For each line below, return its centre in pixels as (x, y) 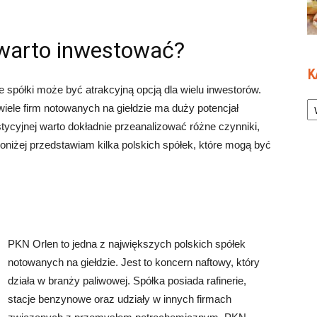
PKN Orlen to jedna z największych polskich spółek (127, 244)
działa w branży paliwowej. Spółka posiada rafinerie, (127, 281)
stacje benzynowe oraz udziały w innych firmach (120, 299)
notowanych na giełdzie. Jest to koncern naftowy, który (134, 262)
